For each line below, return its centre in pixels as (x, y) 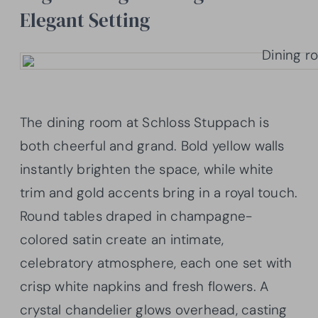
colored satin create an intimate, (122, 239)
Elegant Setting (85, 20)
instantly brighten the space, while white (147, 169)
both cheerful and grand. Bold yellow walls (152, 146)
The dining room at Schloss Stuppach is (144, 122)
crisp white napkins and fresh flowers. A (144, 286)
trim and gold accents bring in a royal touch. (159, 192)
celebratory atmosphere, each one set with (156, 263)
